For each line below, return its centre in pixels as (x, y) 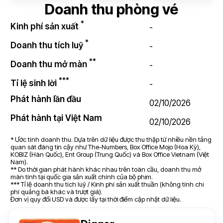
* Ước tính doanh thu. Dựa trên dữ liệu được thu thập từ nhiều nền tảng (111, 139)
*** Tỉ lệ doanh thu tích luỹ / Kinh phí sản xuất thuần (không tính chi (107, 184)
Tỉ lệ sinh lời (35, 83)
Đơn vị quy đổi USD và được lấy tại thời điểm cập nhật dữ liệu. (96, 199)
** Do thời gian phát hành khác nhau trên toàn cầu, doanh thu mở (106, 169)
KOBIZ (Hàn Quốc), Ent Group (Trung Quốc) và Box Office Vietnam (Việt (110, 154)
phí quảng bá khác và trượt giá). (56, 192)
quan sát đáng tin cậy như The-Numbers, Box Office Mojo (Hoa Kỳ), (106, 147)
